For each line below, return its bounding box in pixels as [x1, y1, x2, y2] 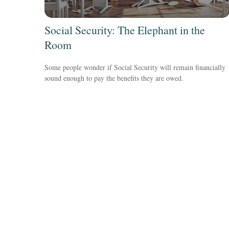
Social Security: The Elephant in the [44, 22, 205, 38]
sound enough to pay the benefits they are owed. [44, 73, 184, 83]
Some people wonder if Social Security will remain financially [44, 62, 225, 72]
